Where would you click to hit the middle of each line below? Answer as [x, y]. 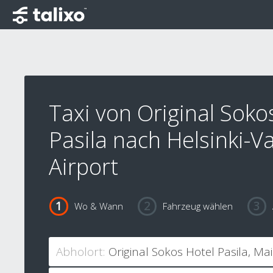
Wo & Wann [98, 206]
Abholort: [80, 252]
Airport [83, 167]
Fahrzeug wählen [197, 206]
